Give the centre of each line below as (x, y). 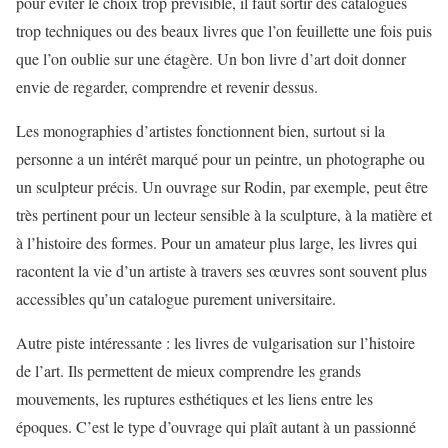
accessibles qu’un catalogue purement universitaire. (176, 298)
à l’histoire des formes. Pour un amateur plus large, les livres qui (216, 242)
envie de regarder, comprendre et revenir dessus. (167, 86)
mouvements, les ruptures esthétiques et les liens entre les (194, 398)
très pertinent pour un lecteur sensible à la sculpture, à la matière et (224, 214)
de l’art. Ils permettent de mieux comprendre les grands (188, 370)
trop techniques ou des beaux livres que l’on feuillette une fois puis (224, 30)
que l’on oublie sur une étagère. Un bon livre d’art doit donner (211, 58)
